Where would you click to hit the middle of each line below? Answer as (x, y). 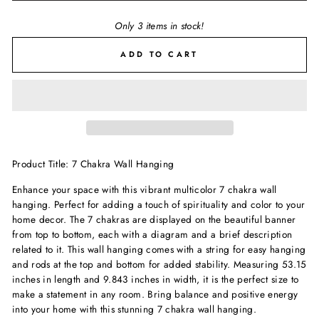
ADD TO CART (159, 54)
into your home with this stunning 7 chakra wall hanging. (135, 309)
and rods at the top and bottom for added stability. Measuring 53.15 (159, 265)
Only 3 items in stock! (159, 25)
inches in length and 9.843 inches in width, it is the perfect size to (156, 279)
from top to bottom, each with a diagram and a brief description (152, 235)
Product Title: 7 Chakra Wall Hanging (93, 164)
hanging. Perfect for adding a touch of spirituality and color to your (159, 205)
